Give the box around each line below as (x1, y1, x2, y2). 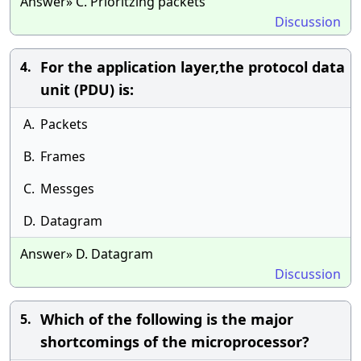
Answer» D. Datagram (20, 245, 153, 263)
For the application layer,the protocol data (40, 57, 345, 77)
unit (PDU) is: (40, 80, 134, 99)
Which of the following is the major (40, 309, 293, 329)
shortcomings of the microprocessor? (40, 332, 309, 351)
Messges (40, 180, 94, 197)
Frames (40, 147, 85, 165)
